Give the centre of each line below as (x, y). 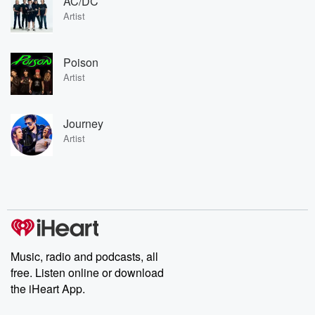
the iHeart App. (48, 289)
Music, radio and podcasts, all (84, 256)
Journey (83, 123)
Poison (81, 62)
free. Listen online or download (87, 272)
